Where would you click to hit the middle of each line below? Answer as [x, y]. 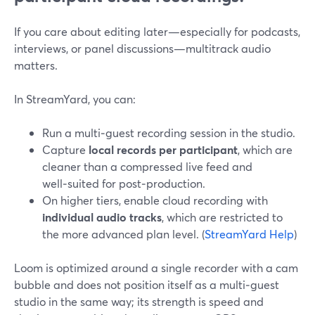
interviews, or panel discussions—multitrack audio [142, 48]
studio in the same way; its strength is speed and [139, 301]
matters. [36, 65]
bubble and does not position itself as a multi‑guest [147, 284]
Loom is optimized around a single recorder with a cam [156, 268]
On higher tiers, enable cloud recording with [155, 200]
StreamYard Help [249, 234]
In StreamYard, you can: [75, 99]
